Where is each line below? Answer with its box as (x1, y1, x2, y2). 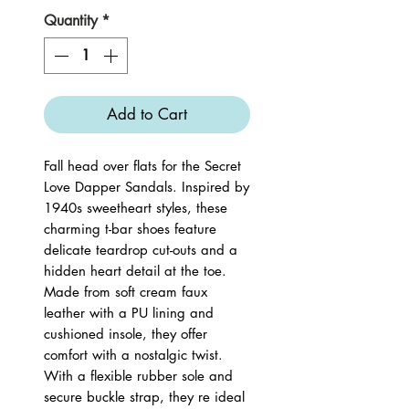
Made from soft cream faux (44, 283, 207, 300)
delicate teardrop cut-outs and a (44, 241, 237, 258)
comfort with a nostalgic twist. (44, 346, 223, 363)
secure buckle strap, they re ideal (44, 388, 245, 405)
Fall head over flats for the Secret (44, 157, 241, 174)
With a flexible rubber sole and (44, 367, 233, 384)
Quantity (44, 11, 98, 30)
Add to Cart (107, 104, 187, 124)
